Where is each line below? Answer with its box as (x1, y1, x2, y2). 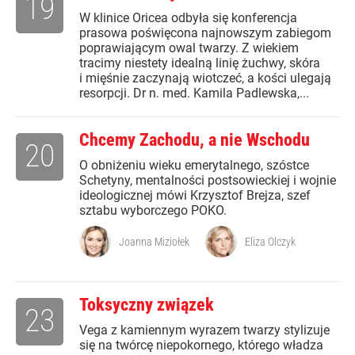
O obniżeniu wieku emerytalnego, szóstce (79, 158, 309, 174)
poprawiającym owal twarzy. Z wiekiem (79, 40, 299, 56)
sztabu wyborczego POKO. (79, 203, 227, 219)
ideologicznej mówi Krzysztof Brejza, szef (79, 188, 311, 204)
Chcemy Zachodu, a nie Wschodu (79, 130, 310, 151)
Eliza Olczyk (245, 235, 296, 249)
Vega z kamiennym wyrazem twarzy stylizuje (79, 323, 330, 338)
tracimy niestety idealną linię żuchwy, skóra (79, 55, 320, 71)
